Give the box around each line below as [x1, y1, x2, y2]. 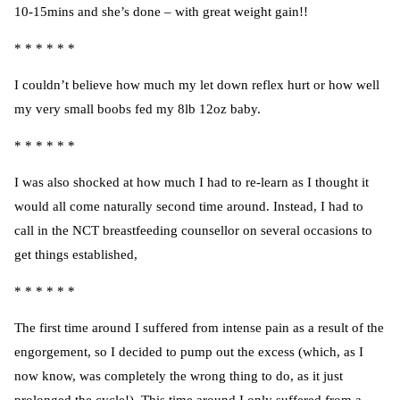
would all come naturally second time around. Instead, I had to [14, 199, 363, 214]
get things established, [14, 247, 137, 262]
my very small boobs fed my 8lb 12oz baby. [14, 102, 261, 117]
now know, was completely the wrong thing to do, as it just [14, 369, 343, 384]
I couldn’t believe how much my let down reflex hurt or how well [14, 78, 379, 93]
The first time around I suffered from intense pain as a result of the [14, 321, 384, 336]
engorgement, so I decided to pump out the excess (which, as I [14, 345, 363, 360]
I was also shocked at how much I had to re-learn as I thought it [14, 175, 369, 190]
